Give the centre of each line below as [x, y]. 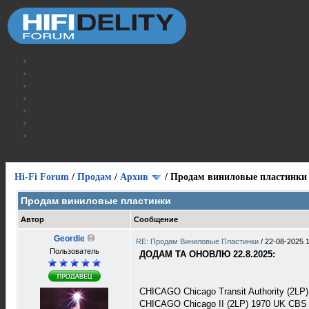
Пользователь [74, 251]
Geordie [69, 239]
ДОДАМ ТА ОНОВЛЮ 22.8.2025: [207, 254]
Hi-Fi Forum [42, 177]
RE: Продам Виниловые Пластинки [198, 241]
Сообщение [156, 219]
